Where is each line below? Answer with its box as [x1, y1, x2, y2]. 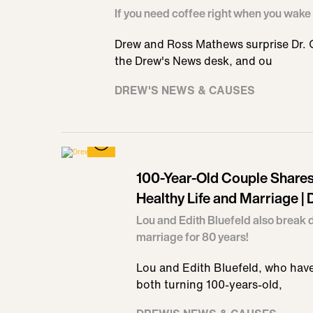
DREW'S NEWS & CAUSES [115, 82, 255, 99]
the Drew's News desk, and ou [115, 52, 272, 69]
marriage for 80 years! [136, 228, 249, 245]
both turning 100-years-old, [136, 276, 282, 293]
